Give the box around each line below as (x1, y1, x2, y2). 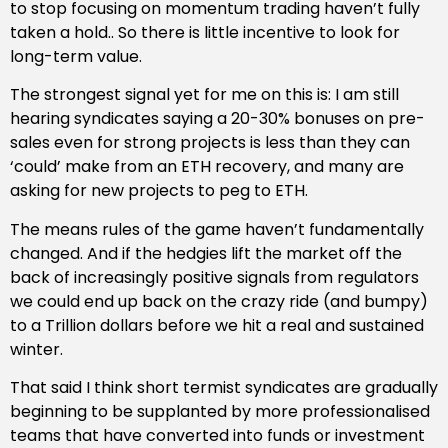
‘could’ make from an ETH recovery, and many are (10, 155, 404, 179)
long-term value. (10, 44, 142, 68)
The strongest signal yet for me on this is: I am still (10, 83, 399, 107)
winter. (10, 337, 63, 361)
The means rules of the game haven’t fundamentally (10, 217, 424, 241)
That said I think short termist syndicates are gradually (10, 376, 438, 400)
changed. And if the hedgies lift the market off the (10, 241, 402, 265)
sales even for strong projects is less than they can (10, 131, 410, 155)
